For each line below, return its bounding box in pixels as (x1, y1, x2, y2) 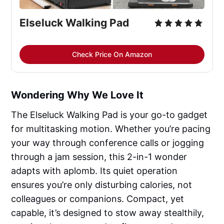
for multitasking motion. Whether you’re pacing (11, 123, 211, 134)
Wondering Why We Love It (11, 89, 144, 101)
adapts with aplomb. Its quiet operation (11, 165, 178, 176)
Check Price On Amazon (72, 50, 152, 59)
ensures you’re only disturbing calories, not (11, 179, 192, 190)
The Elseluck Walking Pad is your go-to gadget (11, 109, 208, 120)
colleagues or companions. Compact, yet (11, 193, 184, 204)
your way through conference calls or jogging (11, 137, 204, 148)
